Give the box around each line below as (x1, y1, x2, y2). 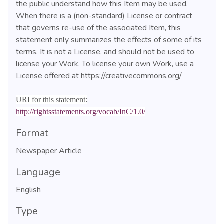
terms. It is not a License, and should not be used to (16, 46, 194, 57)
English (16, 184, 41, 195)
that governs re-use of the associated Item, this (16, 22, 181, 33)
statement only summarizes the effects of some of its (16, 34, 202, 45)
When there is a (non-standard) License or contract (16, 10, 192, 21)
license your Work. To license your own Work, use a (16, 58, 194, 69)
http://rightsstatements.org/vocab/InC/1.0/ (16, 107, 145, 116)
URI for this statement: (16, 95, 87, 104)
